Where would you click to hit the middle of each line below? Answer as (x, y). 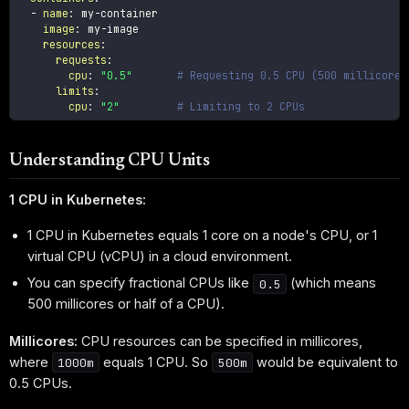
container (130, 13)
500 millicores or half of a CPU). (126, 304)
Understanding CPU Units (110, 162)
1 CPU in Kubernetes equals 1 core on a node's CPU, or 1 (203, 235)
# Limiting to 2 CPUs (241, 106)
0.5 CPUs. (41, 383)
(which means (331, 283)
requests (82, 59)
